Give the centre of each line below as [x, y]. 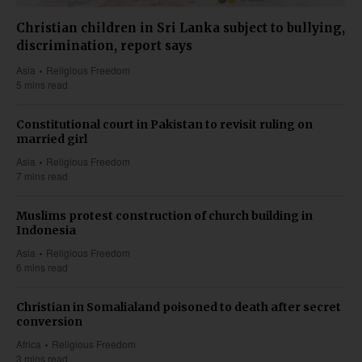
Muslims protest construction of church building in [164, 215]
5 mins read [42, 84]
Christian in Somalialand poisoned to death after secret [179, 307]
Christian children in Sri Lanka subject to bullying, [181, 27]
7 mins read [42, 175]
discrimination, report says [104, 45]
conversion [49, 321]
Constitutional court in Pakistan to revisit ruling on [164, 124]
